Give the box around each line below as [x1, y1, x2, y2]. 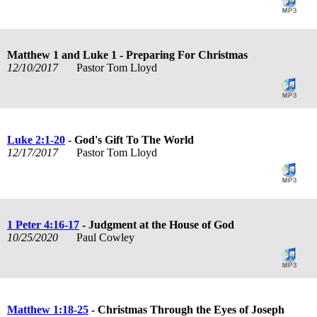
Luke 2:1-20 [7, 133, 65, 146]
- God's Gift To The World [65, 133, 194, 146]
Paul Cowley [76, 231, 137, 243]
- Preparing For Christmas [117, 48, 248, 61]
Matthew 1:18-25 [7, 303, 88, 316]
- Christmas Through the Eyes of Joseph [88, 303, 284, 316]
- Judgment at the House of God [79, 218, 234, 231]
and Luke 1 [59, 48, 117, 61]
